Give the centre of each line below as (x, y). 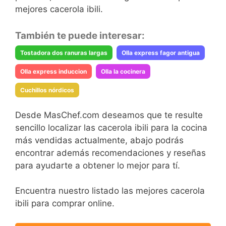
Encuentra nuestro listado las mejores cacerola (110, 191)
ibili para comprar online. (65, 203)
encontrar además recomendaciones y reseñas (110, 153)
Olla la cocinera (123, 71)
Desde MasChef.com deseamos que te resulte (109, 115)
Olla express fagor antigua (161, 52)
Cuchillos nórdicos (47, 90)
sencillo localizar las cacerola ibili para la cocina (111, 127)
